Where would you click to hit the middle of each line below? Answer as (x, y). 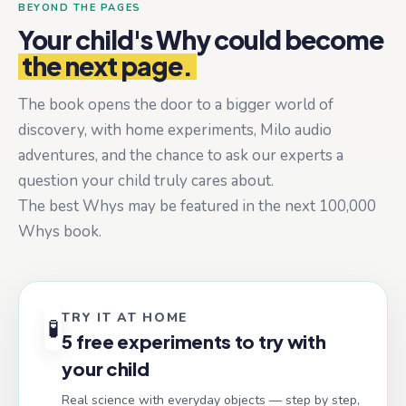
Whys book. (60, 231)
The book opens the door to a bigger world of (176, 104)
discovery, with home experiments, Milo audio (175, 130)
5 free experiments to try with (194, 341)
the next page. (107, 66)
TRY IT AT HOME (125, 317)
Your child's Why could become (201, 39)
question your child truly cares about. (146, 180)
